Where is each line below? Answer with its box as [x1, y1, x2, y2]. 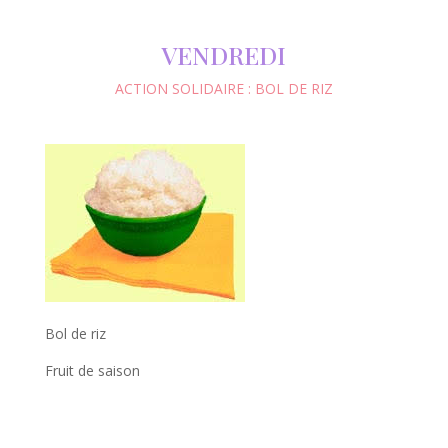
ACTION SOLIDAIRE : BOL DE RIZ [114, 79, 333, 99]
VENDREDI [161, 38, 287, 72]
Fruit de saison [44, 361, 140, 381]
